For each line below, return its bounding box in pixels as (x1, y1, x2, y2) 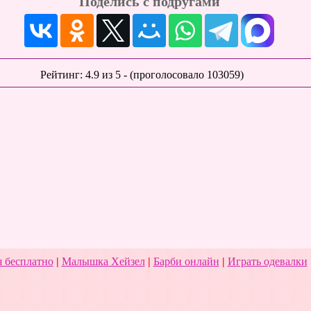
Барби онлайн (153, 255, 219, 268)
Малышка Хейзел (61, 255, 145, 268)
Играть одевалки (227, 255, 308, 268)
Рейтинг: (40, 69, 85, 81)
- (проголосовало (121, 69, 207, 81)
